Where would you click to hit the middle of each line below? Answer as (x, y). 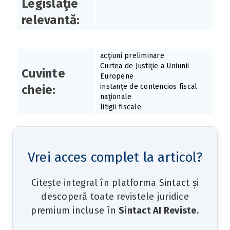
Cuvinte (43, 74)
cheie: (39, 90)
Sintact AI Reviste (158, 211)
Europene (117, 76)
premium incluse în (75, 211)
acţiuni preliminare (132, 56)
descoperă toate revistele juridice (115, 197)
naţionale (116, 97)
